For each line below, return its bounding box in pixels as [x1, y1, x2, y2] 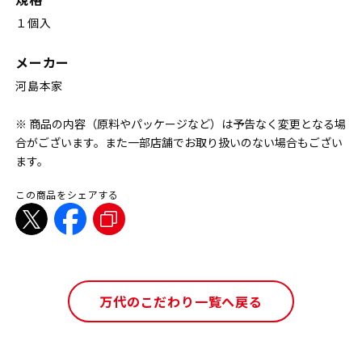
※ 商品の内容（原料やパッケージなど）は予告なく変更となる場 [15, 116, 347, 133]
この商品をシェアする [15, 187, 120, 202]
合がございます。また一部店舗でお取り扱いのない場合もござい [15, 134, 343, 151]
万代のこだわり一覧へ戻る [99, 292, 263, 312]
